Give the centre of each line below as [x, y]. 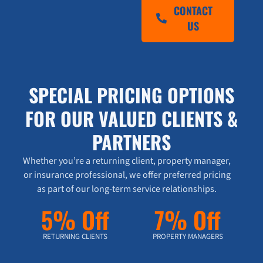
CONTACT [193, 11]
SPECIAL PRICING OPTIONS [131, 95]
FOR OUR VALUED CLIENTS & [131, 119]
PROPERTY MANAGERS [188, 237]
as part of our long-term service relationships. [127, 189]
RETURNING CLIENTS [75, 237]
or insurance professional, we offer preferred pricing [127, 175]
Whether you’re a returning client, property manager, [127, 161]
